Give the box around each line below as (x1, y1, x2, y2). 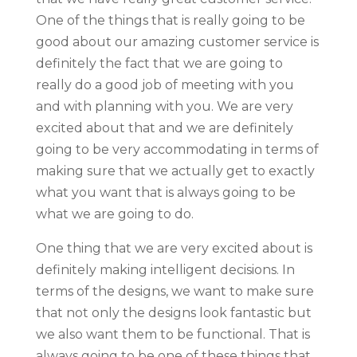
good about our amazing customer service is (35, 33, 319, 49)
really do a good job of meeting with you (35, 76, 294, 92)
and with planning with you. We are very (35, 98, 293, 114)
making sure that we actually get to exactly (35, 163, 315, 178)
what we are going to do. (35, 206, 194, 222)
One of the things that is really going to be (35, 12, 305, 28)
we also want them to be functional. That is (35, 326, 310, 342)
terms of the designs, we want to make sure (35, 283, 314, 299)
